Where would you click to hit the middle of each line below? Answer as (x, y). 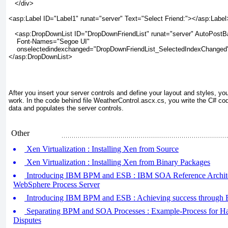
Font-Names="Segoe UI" (49, 41)
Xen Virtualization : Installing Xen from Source (102, 149)
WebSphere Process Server (56, 184)
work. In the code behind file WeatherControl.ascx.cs (87, 100)
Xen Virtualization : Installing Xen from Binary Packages (117, 162)
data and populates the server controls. (66, 108)
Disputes (27, 220)
